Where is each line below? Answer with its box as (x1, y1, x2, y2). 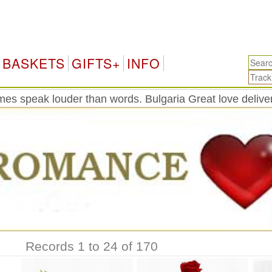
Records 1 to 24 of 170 (25, 239, 158, 254)
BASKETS (2, 54, 65, 72)
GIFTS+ (71, 54, 120, 72)
